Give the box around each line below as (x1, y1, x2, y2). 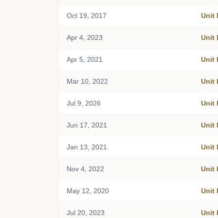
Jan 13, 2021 (67, 143, 107, 151)
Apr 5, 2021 (67, 55, 103, 63)
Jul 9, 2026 (67, 99, 101, 107)
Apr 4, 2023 (67, 34, 103, 41)
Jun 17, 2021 (67, 121, 107, 129)
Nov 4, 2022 (67, 165, 104, 173)
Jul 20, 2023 (67, 209, 105, 217)
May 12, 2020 (67, 187, 109, 195)
